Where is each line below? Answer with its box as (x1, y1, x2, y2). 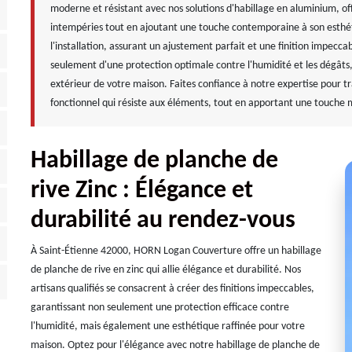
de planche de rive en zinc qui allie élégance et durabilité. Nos (31, 264, 301, 276)
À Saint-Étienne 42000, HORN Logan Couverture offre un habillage (31, 245, 321, 257)
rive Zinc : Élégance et (31, 178, 253, 203)
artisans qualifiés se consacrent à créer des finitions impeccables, (31, 283, 314, 295)
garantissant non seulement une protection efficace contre (31, 302, 289, 313)
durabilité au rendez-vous (31, 208, 295, 233)
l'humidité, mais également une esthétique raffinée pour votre (31, 321, 305, 332)
